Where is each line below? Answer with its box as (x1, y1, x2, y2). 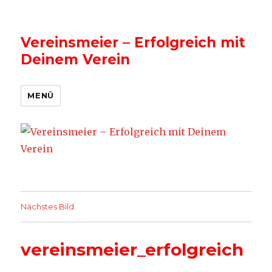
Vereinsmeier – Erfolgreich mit (21, 34, 246, 51)
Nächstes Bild (21, 202, 75, 211)
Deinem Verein (21, 51, 131, 68)
